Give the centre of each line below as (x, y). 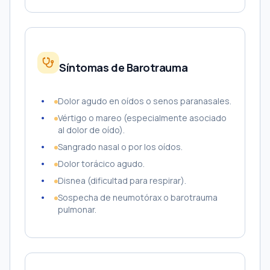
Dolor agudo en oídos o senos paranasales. (145, 101)
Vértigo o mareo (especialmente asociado (142, 118)
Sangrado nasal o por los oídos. (120, 147)
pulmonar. (77, 209)
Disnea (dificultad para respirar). (122, 181)
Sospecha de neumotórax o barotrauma (138, 197)
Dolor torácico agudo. (101, 164)
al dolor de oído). (91, 130)
